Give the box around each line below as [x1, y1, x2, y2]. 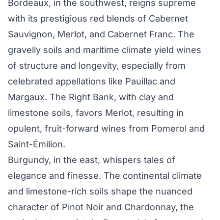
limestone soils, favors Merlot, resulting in [8, 108, 184, 118]
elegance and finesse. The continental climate [8, 170, 202, 181]
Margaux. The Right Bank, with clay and [8, 92, 174, 103]
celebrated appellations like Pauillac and [8, 76, 175, 87]
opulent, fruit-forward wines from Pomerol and [8, 123, 205, 134]
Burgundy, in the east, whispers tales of [8, 155, 175, 165]
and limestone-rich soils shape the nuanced [8, 186, 192, 197]
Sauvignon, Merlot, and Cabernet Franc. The [8, 29, 194, 40]
